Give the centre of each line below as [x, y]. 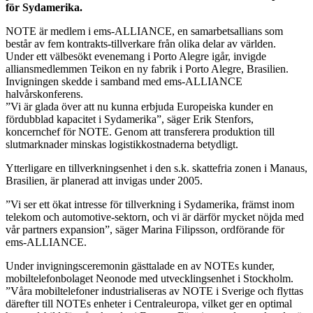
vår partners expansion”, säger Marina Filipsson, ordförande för [145, 229]
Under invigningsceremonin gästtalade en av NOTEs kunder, [140, 265]
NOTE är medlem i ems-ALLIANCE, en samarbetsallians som [144, 31]
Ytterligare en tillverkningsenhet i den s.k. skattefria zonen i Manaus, [156, 168]
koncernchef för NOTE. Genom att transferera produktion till [140, 131]
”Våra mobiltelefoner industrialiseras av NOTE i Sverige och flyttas [154, 291]
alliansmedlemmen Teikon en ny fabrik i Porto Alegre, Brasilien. [147, 68]
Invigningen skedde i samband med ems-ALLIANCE [124, 81]
